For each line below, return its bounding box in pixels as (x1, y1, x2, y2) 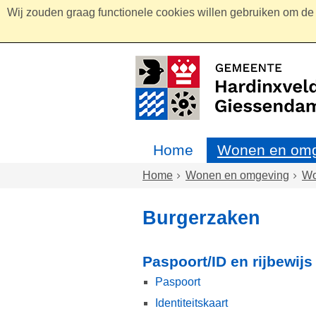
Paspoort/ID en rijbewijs (142, 253, 312, 270)
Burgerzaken (142, 207, 260, 229)
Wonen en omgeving (186, 169, 289, 181)
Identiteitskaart (155, 297, 228, 310)
